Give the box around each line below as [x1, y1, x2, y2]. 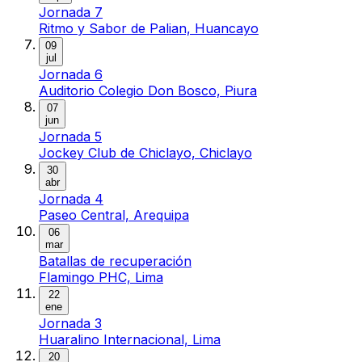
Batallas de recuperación [39, 252, 192, 269]
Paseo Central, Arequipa [39, 206, 189, 223]
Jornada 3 [39, 314, 102, 331]
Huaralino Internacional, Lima [39, 330, 221, 347]
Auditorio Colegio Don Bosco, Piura [39, 82, 257, 99]
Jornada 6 [39, 65, 103, 82]
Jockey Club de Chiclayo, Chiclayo [39, 144, 252, 161]
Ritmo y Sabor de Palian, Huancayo [39, 19, 259, 36]
